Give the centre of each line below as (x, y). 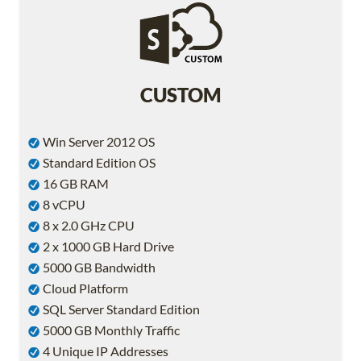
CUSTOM (180, 95)
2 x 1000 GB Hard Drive (107, 247)
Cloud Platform (84, 288)
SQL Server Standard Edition (120, 309)
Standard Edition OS (98, 163)
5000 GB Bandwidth (98, 268)
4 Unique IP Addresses (104, 351)
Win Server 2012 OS (98, 142)
